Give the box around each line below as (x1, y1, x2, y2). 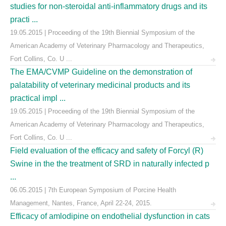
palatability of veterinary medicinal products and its (10, 81, 190, 89)
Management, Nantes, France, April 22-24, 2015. (10, 199, 152, 207)
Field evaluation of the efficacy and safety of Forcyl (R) (10, 146, 203, 155)
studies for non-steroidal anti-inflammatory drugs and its (10, 2, 207, 11)
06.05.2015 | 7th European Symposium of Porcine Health (10, 186, 176, 194)
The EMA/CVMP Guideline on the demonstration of (10, 68, 192, 76)
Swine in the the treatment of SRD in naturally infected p (10, 159, 209, 168)
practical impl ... (10, 94, 66, 102)
